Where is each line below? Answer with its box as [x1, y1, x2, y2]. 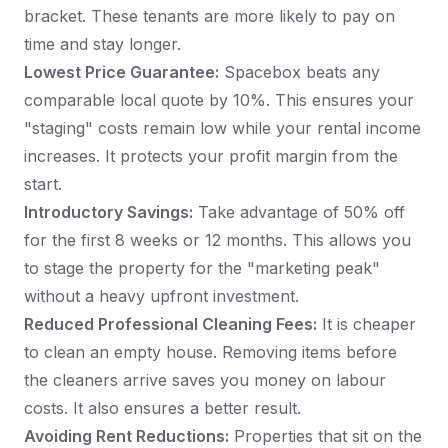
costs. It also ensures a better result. [24, 398, 301, 419]
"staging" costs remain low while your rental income [24, 118, 421, 139]
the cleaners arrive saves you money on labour [24, 370, 386, 391]
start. [24, 174, 62, 195]
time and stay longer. [24, 34, 181, 55]
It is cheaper [317, 314, 416, 335]
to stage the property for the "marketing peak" [24, 258, 380, 279]
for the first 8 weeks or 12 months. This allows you [24, 230, 411, 251]
